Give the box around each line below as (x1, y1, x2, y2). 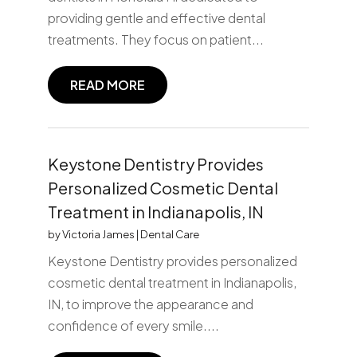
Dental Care (139, 227, 199, 241)
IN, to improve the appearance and (47, 295, 253, 312)
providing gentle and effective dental (47, 9, 265, 26)
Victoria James (61, 227, 135, 241)
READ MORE (69, 76, 145, 93)
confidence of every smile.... (47, 316, 219, 334)
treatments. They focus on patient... (47, 30, 264, 48)
